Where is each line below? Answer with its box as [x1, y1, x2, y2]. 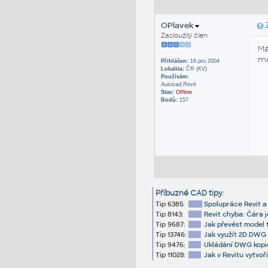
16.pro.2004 [188, 58, 220, 65]
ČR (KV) [184, 66, 207, 72]
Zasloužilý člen [160, 31, 208, 40]
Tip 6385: [155, 200, 185, 209]
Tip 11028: [155, 251, 186, 260]
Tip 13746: [155, 230, 187, 239]
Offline [175, 89, 192, 96]
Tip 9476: [155, 240, 185, 249]
